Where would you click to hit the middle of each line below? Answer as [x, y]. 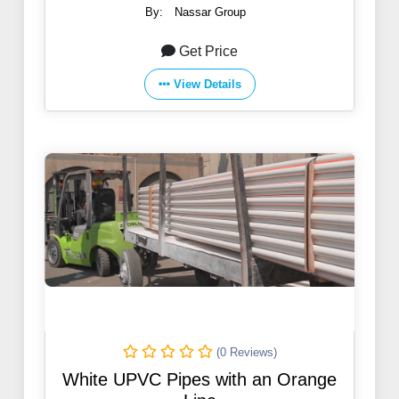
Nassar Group [210, 12]
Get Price [208, 52]
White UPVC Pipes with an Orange [199, 380]
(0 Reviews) [246, 353]
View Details [207, 85]
